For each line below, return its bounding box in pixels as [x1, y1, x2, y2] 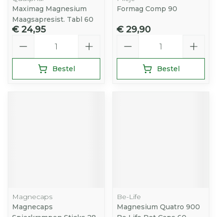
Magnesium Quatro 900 [117, 202, 200, 211]
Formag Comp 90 [117, 4, 177, 13]
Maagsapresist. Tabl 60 [12, 15, 93, 24]
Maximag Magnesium [12, 4, 87, 13]
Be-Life [117, 192, 141, 201]
